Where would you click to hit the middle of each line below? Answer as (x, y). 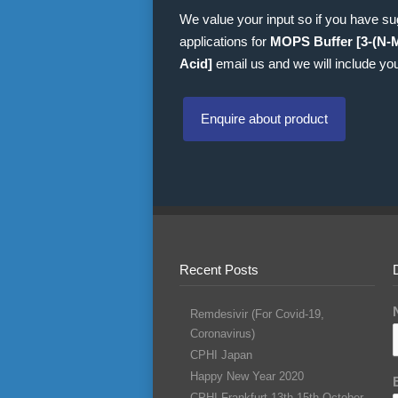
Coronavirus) (223, 334)
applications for (225, 41)
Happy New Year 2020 (247, 376)
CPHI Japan (221, 355)
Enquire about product (264, 119)
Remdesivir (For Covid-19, (257, 314)
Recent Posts (219, 270)
